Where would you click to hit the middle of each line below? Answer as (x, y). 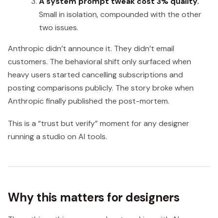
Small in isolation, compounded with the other (120, 15)
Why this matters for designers (94, 198)
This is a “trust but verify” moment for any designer (99, 124)
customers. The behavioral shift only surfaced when (100, 62)
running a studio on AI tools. (57, 137)
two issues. (59, 28)
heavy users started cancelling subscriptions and (95, 75)
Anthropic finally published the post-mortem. (89, 101)
